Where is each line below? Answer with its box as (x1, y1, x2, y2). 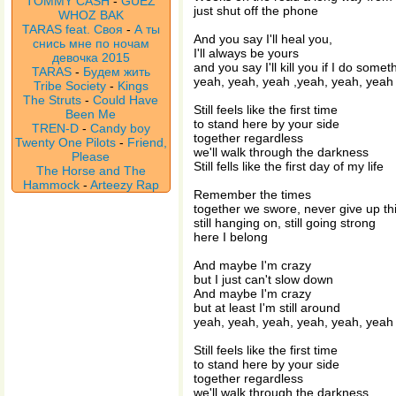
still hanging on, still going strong (194, 216, 376, 230)
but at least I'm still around (194, 301, 340, 315)
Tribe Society (34, 79, 106, 93)
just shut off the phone (194, 4, 318, 18)
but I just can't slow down (194, 272, 333, 286)
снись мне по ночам (33, 36, 149, 50)
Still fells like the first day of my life (194, 159, 384, 173)
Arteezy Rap (90, 178, 159, 192)
